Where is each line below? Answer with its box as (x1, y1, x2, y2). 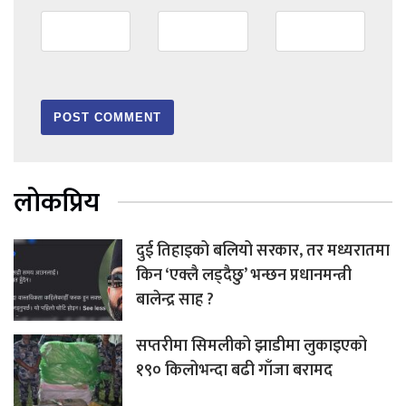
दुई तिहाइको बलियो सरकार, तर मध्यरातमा (136, 237, 390, 265)
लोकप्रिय (14, 179, 100, 226)
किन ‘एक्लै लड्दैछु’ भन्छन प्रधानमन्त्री (136, 261, 352, 289)
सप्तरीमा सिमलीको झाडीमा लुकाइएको (136, 332, 367, 360)
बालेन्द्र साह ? (136, 285, 214, 314)
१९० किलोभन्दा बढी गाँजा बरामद (136, 356, 333, 384)
